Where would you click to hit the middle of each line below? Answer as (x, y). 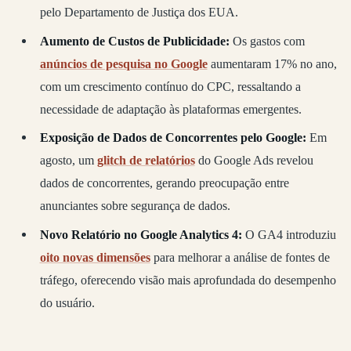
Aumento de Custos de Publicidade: (136, 41)
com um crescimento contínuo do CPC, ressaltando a (170, 86)
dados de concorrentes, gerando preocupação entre (164, 183)
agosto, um (68, 161)
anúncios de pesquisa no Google (123, 63)
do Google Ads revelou (254, 161)
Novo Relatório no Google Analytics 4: (141, 235)
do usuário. (67, 303)
